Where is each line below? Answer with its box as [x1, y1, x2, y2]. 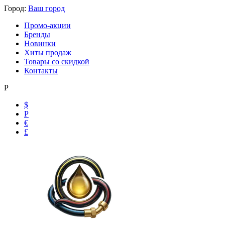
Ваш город [28, 4, 65, 13]
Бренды [24, 30, 50, 39]
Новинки [24, 39, 56, 48]
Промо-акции [24, 21, 71, 30]
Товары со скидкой [24, 57, 89, 66]
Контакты [24, 66, 58, 75]
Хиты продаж [24, 48, 71, 57]
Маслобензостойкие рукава [33, 128, 111, 135]
